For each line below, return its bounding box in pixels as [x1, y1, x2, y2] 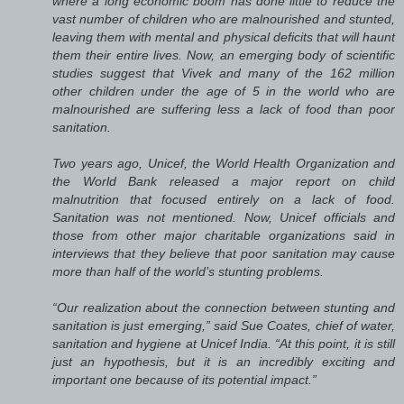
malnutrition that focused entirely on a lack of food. [52, 191, 395, 207]
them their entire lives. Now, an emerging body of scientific [52, 47, 395, 62]
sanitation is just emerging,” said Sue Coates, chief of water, [52, 317, 395, 333]
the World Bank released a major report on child [52, 173, 395, 188]
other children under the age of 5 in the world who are [52, 83, 395, 98]
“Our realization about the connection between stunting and [52, 299, 395, 315]
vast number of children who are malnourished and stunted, [52, 11, 395, 26]
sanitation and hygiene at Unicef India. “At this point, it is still [52, 335, 395, 351]
